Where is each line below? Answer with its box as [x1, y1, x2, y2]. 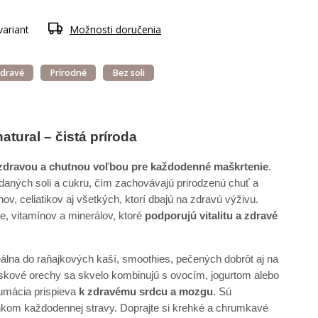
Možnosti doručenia [70, 23, 162, 36]
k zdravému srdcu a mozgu [79, 285, 214, 297]
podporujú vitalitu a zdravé [145, 209, 278, 221]
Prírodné [50, 67, 87, 79]
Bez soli [112, 67, 146, 79]
